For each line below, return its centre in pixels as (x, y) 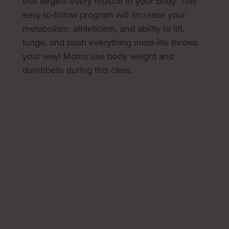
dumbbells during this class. (77, 70)
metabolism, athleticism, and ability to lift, (104, 28)
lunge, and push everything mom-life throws (110, 42)
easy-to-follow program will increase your (104, 15)
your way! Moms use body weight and (98, 56)
